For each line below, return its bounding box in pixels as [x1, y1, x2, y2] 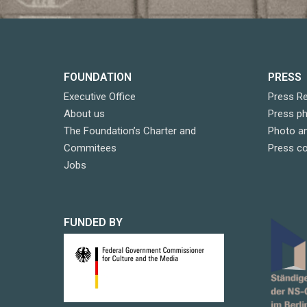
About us [64, 108, 106, 121]
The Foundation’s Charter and [64, 125, 197, 138]
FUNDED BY [64, 216, 123, 230]
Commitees [64, 142, 117, 155]
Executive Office [64, 90, 136, 103]
